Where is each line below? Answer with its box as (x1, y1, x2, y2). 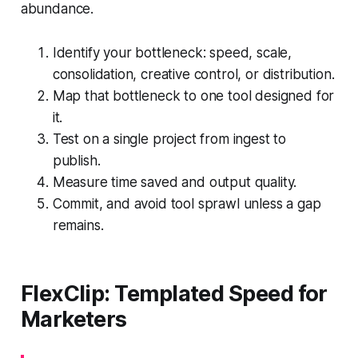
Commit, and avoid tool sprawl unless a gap (52, 195, 321, 212)
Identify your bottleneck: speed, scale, (52, 44, 292, 61)
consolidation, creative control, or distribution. (52, 66, 335, 82)
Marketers (20, 305, 127, 332)
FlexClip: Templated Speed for (20, 280, 328, 307)
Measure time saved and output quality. (52, 173, 297, 190)
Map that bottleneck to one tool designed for (52, 87, 335, 104)
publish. (52, 152, 101, 169)
